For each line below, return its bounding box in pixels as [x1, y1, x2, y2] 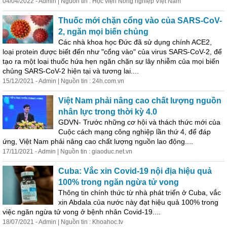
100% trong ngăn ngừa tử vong [58, 178, 179, 186]
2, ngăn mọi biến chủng [58, 27, 148, 36]
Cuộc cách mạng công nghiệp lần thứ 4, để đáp [58, 128, 211, 136]
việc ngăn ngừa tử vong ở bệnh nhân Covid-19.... [3, 208, 161, 216]
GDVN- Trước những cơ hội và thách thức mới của [58, 118, 220, 126]
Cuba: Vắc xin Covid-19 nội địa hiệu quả [58, 167, 212, 175]
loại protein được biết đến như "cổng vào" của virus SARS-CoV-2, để [3, 48, 222, 56]
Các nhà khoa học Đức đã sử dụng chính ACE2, [58, 38, 212, 46]
